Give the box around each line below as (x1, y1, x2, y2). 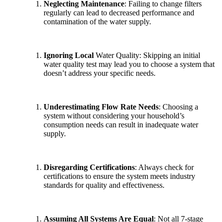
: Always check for (135, 163, 194, 171)
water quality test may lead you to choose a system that (44, 59, 215, 68)
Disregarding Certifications (44, 163, 135, 171)
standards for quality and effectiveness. (44, 180, 166, 189)
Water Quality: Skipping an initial (96, 51, 200, 59)
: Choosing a (159, 102, 198, 111)
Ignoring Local (44, 51, 96, 59)
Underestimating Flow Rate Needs (44, 102, 159, 111)
